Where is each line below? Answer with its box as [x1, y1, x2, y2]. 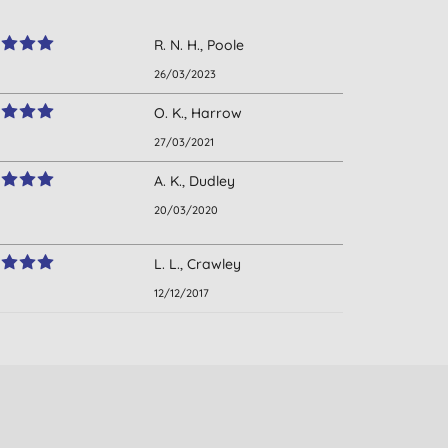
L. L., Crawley [154, 255, 242, 274]
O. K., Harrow [154, 104, 243, 123]
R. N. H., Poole [154, 36, 245, 55]
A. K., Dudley [154, 172, 236, 191]
